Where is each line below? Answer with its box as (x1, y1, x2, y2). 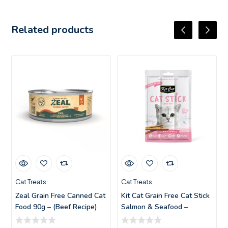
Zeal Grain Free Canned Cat (15, 190, 106, 201)
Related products (11, 23, 94, 37)
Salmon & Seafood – (121, 202, 188, 212)
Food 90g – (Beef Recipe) (15, 202, 98, 212)
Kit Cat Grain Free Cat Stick (121, 190, 210, 201)
